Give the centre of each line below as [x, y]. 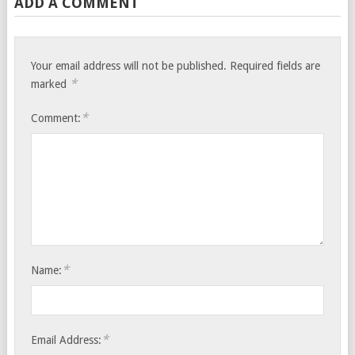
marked [51, 84]
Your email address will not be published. [129, 66]
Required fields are [275, 66]
